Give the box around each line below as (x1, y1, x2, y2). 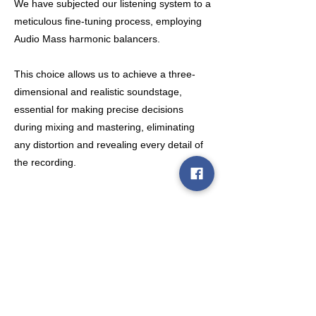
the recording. (14, 156, 76, 168)
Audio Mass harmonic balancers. (14, 32, 160, 44)
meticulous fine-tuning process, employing (14, 15, 202, 27)
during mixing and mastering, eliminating (14, 121, 195, 133)
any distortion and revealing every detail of (14, 138, 203, 150)
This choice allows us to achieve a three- (14, 68, 195, 80)
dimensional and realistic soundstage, (14, 85, 182, 97)
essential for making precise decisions (14, 103, 183, 115)
